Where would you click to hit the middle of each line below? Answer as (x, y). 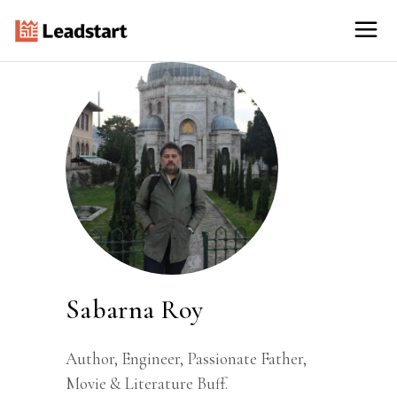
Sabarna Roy (135, 310)
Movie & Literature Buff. (147, 383)
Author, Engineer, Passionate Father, (186, 358)
